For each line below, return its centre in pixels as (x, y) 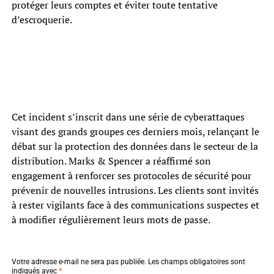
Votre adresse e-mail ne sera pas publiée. (79, 261)
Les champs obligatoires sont (196, 261)
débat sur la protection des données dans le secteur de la (135, 146)
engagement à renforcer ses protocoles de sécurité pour (131, 175)
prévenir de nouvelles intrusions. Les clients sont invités (135, 190)
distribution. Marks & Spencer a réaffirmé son (111, 161)
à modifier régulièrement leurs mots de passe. (111, 219)
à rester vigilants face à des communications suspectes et (135, 205)
